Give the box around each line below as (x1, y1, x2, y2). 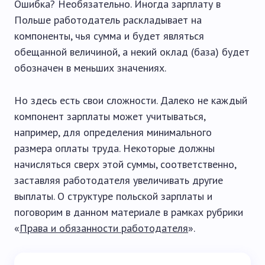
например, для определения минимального (14, 125, 212, 139)
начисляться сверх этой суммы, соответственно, (14, 157, 236, 171)
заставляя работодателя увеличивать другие (14, 173, 223, 187)
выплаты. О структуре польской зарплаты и (14, 189, 212, 203)
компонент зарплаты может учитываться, (14, 109, 205, 123)
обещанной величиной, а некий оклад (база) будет (14, 45, 250, 59)
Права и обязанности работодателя (20, 221, 188, 235)
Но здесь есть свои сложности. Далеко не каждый (14, 93, 247, 107)
